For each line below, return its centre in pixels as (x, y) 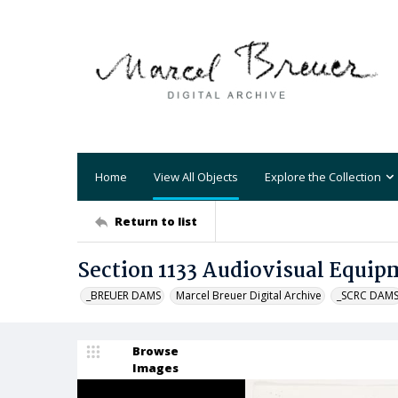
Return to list (156, 221)
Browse (155, 351)
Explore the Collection (323, 176)
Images (155, 368)
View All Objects (196, 176)
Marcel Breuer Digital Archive (249, 295)
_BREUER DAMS (123, 295)
